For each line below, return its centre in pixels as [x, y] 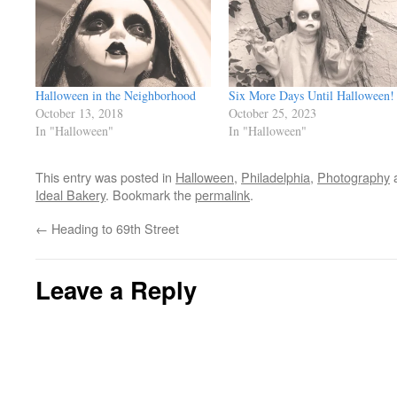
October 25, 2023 [272, 113]
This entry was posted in [105, 177]
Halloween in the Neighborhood [116, 96]
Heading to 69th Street [113, 229]
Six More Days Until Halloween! [311, 96]
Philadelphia [276, 177]
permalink [222, 195]
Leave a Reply [116, 290]
